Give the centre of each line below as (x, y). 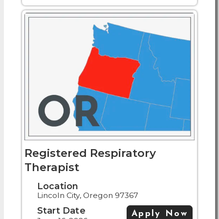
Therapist (52, 167)
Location (58, 186)
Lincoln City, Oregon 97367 (88, 196)
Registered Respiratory (90, 153)
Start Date (61, 211)
